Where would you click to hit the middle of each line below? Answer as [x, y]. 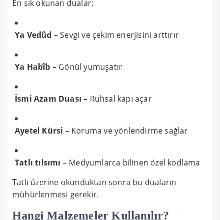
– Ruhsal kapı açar [117, 98]
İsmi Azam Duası [48, 98]
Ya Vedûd [33, 35]
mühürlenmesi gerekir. [56, 194]
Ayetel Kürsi [39, 130]
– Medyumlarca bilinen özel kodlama [130, 162]
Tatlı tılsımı [38, 162]
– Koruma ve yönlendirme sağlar [125, 130]
